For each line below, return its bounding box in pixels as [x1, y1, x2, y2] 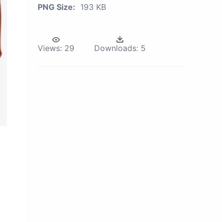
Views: [38, 43, 62, 53]
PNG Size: [38, 2, 75, 12]
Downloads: [94, 43, 138, 53]
